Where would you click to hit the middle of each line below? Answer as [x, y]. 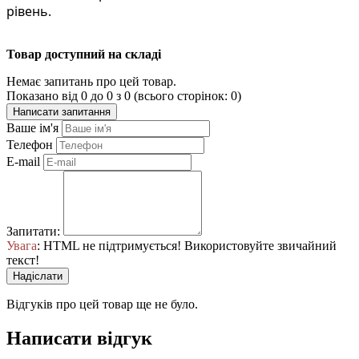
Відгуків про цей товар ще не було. [102, 304]
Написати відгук [79, 338]
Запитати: [33, 231]
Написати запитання [62, 111]
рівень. [29, 11]
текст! [23, 260]
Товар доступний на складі [84, 54]
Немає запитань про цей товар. [91, 81]
